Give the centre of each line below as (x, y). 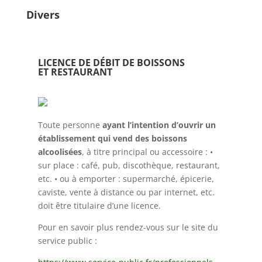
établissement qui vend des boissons (112, 138)
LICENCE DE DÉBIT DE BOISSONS (111, 63)
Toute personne (69, 125)
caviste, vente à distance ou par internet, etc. (126, 192)
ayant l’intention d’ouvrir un (159, 125)
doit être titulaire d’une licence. (99, 206)
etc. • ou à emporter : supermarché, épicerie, (126, 179)
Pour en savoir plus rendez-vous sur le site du (128, 227)
